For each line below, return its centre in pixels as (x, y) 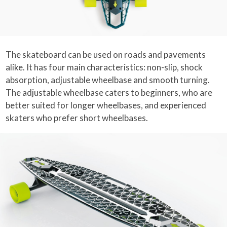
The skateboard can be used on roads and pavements (106, 55)
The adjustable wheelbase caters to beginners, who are (109, 93)
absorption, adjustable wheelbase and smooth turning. (108, 80)
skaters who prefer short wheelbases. (77, 118)
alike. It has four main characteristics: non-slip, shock (104, 67)
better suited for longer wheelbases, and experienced (106, 105)
